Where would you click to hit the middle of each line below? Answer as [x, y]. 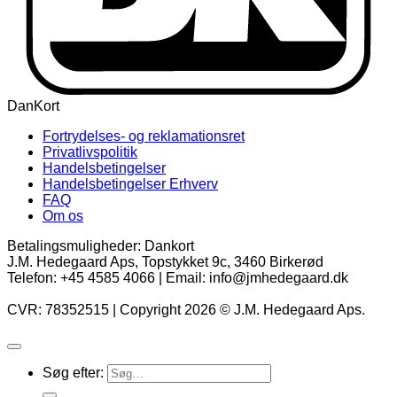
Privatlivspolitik [90, 152]
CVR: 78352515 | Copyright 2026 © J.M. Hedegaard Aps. [186, 310]
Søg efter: [73, 373]
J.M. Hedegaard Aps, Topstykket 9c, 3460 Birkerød [165, 262]
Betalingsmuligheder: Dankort [101, 246]
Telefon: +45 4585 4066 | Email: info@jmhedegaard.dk [178, 278]
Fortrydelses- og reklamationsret [144, 136]
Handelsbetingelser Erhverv [130, 184]
